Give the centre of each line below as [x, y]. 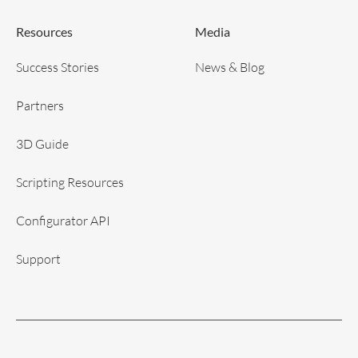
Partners [40, 105]
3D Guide [42, 143]
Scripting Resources [70, 181]
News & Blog [230, 66]
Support [38, 258]
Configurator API [63, 220]
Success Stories [58, 66]
